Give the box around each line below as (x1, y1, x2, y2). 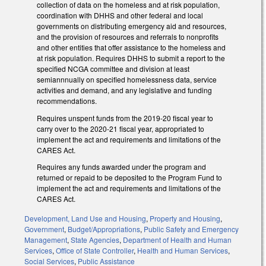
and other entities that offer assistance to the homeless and (37, 42, 226, 52)
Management (24, 235, 67, 245)
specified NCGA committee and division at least (37, 63, 189, 74)
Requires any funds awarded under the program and (37, 161, 206, 172)
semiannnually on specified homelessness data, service (37, 74, 217, 84)
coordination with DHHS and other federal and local (37, 9, 203, 20)
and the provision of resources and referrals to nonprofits (37, 31, 218, 42)
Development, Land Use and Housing (24, 213, 146, 224)
